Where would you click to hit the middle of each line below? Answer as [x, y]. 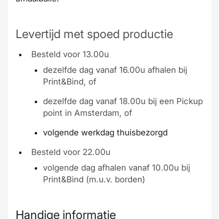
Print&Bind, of [70, 82]
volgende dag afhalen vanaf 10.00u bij [117, 168]
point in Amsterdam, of [88, 113]
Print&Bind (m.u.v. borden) [94, 179]
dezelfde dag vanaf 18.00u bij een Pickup [123, 101]
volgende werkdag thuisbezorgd [105, 132]
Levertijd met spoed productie [94, 34]
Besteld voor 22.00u [71, 152]
